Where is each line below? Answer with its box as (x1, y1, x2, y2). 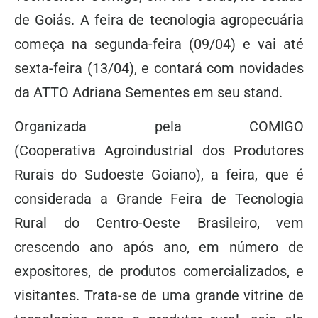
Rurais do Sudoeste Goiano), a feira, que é (14, 166, 304, 184)
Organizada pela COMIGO (14, 118, 304, 136)
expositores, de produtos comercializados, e (14, 263, 304, 280)
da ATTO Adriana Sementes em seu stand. (14, 84, 283, 101)
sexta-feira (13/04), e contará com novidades (14, 60, 304, 77)
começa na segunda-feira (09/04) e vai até (14, 35, 304, 53)
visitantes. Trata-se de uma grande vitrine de (14, 287, 304, 305)
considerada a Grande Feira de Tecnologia (14, 190, 304, 208)
